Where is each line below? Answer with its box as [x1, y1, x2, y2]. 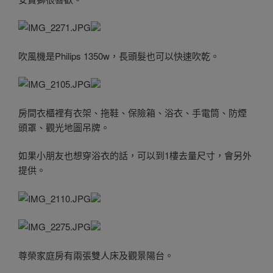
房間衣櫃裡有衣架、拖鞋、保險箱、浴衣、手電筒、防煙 [18, 105, 247, 119]
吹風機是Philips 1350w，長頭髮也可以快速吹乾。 [18, 49, 219, 62]
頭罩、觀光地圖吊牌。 [18, 120, 110, 133]
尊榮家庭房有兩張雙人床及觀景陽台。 [18, 248, 174, 261]
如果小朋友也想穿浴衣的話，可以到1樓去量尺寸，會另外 [18, 149, 252, 162]
